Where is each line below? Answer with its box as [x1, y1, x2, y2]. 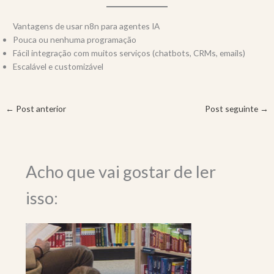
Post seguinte [204, 103, 260, 114]
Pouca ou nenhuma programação [13, 34, 137, 45]
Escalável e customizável [13, 61, 104, 72]
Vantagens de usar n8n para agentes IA [13, 21, 160, 32]
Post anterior [14, 103, 67, 114]
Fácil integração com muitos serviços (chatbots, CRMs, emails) [13, 48, 246, 59]
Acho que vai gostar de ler [25, 161, 216, 182]
